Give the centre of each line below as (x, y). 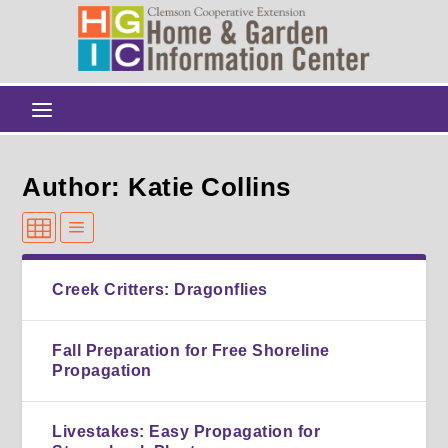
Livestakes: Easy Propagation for (186, 431)
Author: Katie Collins (156, 186)
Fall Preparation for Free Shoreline (191, 350)
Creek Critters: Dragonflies (160, 289)
